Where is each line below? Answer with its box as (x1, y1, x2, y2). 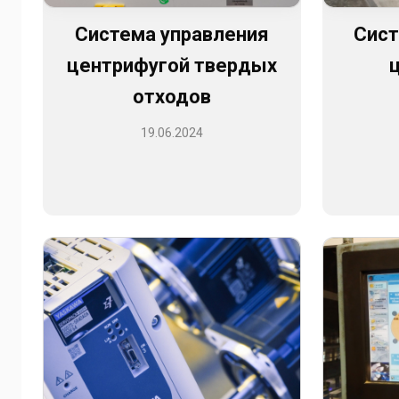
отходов (132, 85, 211, 108)
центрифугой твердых (66, 53, 277, 77)
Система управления (74, 22, 269, 45)
